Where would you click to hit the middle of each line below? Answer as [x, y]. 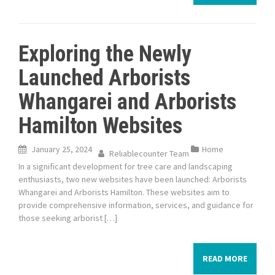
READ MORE [225, 258]
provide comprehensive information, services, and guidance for [136, 205]
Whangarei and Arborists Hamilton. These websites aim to [124, 192]
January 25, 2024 [62, 149]
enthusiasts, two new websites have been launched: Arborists [133, 179]
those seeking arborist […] [68, 218]
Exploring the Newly [105, 54]
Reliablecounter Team [149, 153]
